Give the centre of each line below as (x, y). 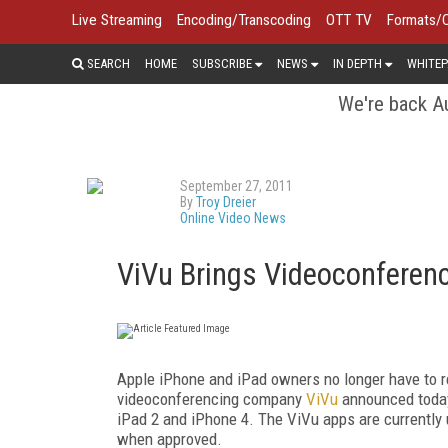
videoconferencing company (211, 398)
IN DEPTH (357, 63)
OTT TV (349, 20)
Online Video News (233, 217)
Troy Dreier (226, 201)
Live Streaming (117, 20)
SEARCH (107, 63)
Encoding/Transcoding (244, 20)
